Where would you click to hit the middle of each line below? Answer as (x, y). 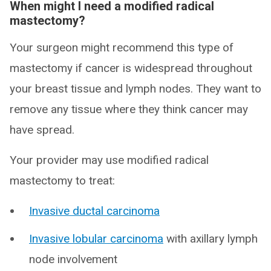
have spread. (42, 130)
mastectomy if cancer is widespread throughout (131, 68)
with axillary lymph (211, 239)
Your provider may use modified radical (109, 160)
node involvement (73, 260)
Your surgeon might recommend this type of (122, 48)
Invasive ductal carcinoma (94, 211)
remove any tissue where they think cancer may (129, 109)
